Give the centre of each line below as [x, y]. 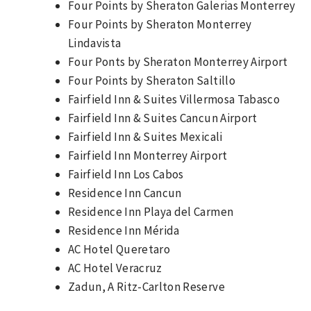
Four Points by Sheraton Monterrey [160, 24]
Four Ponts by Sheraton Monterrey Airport [178, 61]
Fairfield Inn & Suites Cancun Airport [163, 118]
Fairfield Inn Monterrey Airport [148, 155]
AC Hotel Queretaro [119, 249]
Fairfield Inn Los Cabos [126, 174]
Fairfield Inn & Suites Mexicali [145, 136]
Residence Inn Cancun [125, 193]
